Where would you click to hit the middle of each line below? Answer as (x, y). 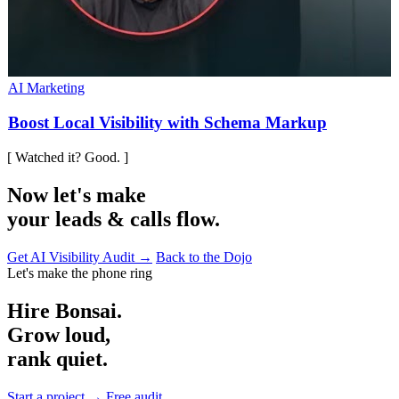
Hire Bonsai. (65, 310)
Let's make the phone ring (80, 273)
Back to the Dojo (204, 257)
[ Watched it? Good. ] (68, 158)
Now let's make (77, 195)
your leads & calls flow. (114, 220)
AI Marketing (46, 87)
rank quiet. (57, 358)
